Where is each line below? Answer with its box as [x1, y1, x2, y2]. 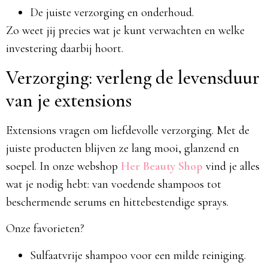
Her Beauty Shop [121, 159, 203, 173]
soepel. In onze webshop [6, 159, 121, 173]
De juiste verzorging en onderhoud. [30, 5, 194, 20]
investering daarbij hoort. [6, 41, 123, 56]
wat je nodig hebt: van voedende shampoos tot [6, 176, 221, 191]
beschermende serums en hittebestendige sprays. [6, 194, 229, 209]
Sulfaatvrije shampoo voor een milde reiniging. [30, 248, 246, 263]
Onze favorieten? [6, 221, 84, 236]
